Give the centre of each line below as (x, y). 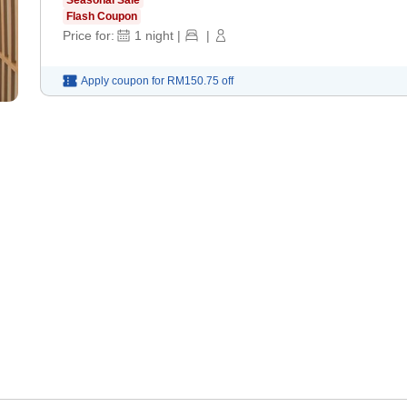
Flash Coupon (102, 16)
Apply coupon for (123, 80)
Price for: (89, 35)
